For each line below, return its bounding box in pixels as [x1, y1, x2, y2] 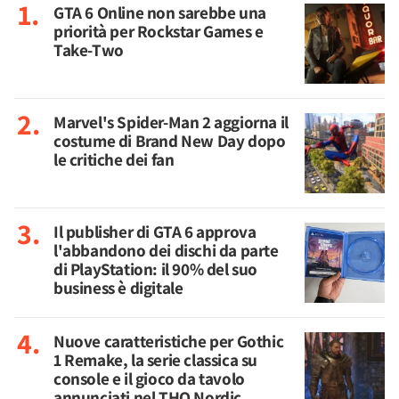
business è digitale [53, 276, 183, 299]
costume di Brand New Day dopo [53, 129, 286, 152]
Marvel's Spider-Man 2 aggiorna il [53, 110, 289, 134]
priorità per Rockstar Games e [53, 20, 264, 43]
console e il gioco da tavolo [53, 367, 245, 390]
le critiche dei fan [53, 148, 175, 171]
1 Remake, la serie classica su [53, 348, 258, 371]
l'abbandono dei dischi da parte [53, 239, 279, 262]
